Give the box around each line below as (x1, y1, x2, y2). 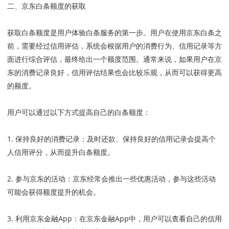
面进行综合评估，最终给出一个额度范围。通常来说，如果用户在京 (7, 54, 222, 64)
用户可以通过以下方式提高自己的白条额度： (7, 107, 150, 118)
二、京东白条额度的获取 (7, 1, 86, 11)
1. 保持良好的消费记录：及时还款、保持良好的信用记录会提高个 (7, 134, 216, 144)
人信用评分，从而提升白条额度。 (7, 147, 114, 157)
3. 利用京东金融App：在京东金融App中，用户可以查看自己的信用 (7, 214, 222, 224)
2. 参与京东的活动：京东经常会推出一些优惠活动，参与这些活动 (7, 174, 216, 184)
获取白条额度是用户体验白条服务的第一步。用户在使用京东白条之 (7, 28, 222, 38)
